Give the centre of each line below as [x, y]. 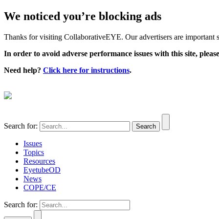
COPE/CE [40, 187]
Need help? [23, 70]
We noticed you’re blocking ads [83, 16]
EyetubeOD [42, 170]
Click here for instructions [86, 70]
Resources [39, 161]
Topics [34, 152]
